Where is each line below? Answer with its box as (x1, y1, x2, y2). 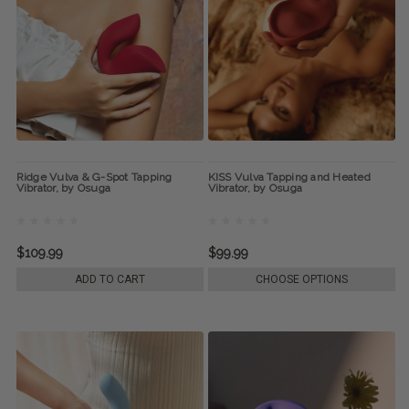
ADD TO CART (74, 272, 145, 286)
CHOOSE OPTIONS (255, 272, 348, 286)
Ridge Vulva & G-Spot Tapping (16, 170, 173, 184)
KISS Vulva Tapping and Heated (207, 170, 371, 184)
